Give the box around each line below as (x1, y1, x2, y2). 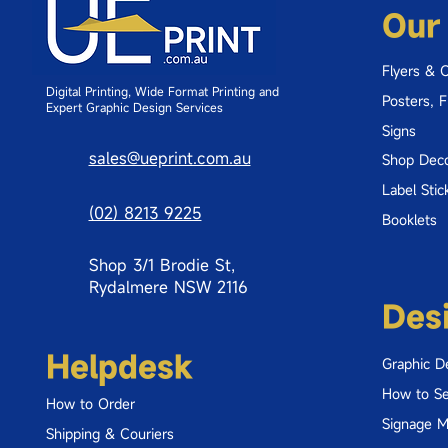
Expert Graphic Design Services (45, 99, 223, 116)
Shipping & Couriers (45, 423, 174, 443)
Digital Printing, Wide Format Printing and (45, 83, 279, 100)
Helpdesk (45, 347, 193, 387)
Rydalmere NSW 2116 (88, 276, 248, 299)
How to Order (45, 393, 135, 413)
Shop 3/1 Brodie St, (88, 254, 235, 277)
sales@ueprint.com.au (88, 147, 251, 170)
